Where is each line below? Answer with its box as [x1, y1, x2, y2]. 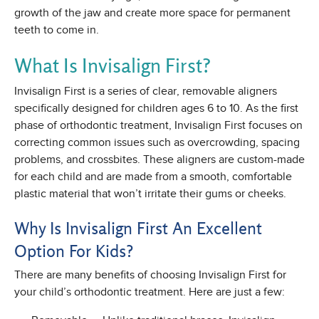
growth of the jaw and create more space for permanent [14, 6, 291, 20]
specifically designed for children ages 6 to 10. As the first [14, 102, 298, 115]
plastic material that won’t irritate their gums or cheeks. [14, 187, 286, 201]
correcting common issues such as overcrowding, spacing [14, 136, 300, 150]
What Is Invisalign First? [14, 53, 211, 78]
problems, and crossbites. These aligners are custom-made [14, 153, 305, 167]
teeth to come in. [14, 23, 99, 37]
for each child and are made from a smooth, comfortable [14, 170, 292, 184]
